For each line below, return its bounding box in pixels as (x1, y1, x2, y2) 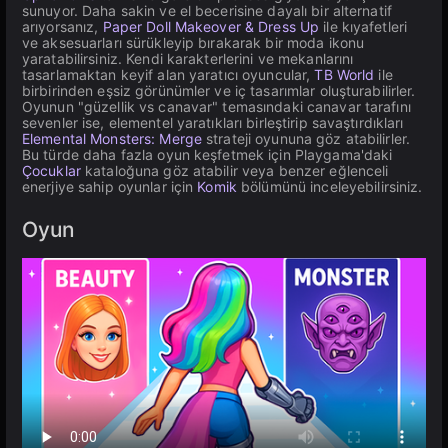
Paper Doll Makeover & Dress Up (102, 18, 320, 35)
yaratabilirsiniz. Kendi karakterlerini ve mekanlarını (22, 50, 354, 67)
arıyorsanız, (22, 18, 103, 35)
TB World (314, 66, 375, 83)
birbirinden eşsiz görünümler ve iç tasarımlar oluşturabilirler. (22, 82, 416, 99)
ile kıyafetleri (319, 18, 408, 35)
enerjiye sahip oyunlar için (22, 178, 198, 195)
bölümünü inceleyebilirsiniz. (236, 178, 423, 195)
